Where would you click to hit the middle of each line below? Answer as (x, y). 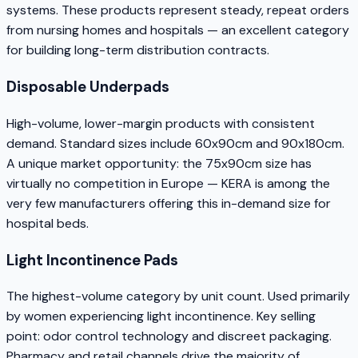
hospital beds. (48, 223)
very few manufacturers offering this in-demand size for (169, 203)
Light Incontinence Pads (92, 260)
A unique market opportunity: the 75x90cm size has (159, 163)
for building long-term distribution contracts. (138, 50)
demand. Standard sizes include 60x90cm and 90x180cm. (175, 143)
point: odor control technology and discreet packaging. (169, 336)
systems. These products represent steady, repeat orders (178, 10)
